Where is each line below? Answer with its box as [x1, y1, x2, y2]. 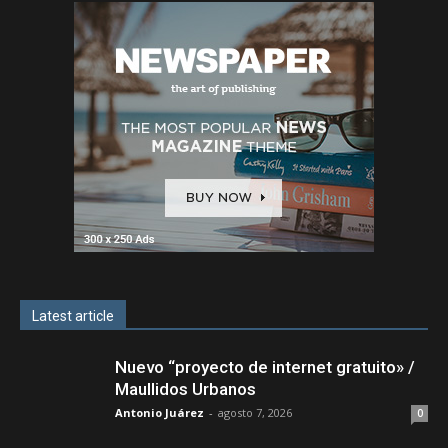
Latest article [32, 307, 114, 324]
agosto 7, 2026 [218, 404, 292, 420]
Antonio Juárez [115, 404, 204, 420]
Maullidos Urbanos [115, 378, 256, 399]
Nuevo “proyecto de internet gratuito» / [115, 356, 415, 377]
